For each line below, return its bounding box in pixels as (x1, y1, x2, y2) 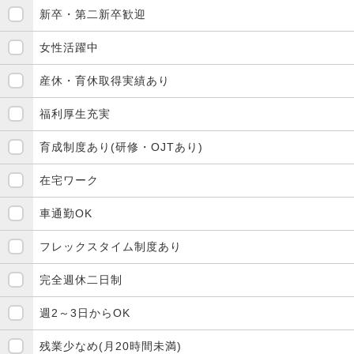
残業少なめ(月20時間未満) (40, 339, 182, 352)
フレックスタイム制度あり (40, 239, 182, 253)
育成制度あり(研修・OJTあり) (40, 140, 203, 153)
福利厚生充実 (40, 107, 111, 120)
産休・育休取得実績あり (40, 73, 170, 87)
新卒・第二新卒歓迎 (40, 7, 146, 21)
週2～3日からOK (40, 306, 130, 319)
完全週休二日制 (40, 273, 122, 286)
